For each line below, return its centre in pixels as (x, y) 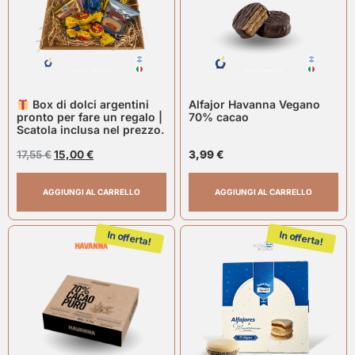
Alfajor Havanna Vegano (254, 105)
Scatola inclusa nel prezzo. (90, 130)
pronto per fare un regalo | (90, 117)
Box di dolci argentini (89, 105)
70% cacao (219, 117)
